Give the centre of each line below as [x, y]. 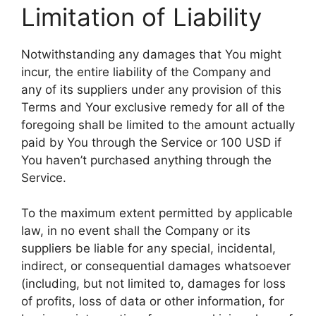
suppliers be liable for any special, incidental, [148, 248]
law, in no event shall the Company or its [136, 231]
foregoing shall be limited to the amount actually [158, 124]
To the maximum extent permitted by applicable [157, 213]
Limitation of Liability [141, 17]
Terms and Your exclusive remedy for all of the [153, 107]
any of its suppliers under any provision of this [151, 89]
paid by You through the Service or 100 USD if [151, 142]
